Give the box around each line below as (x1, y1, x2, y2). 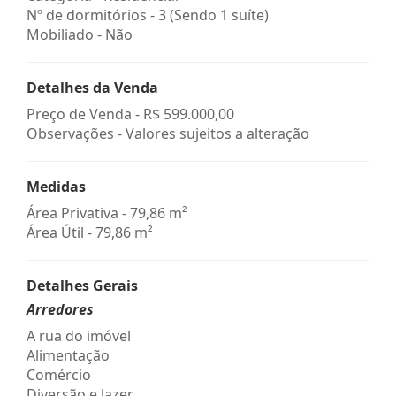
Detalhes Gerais (27, 275, 138, 295)
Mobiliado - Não (27, 24, 133, 44)
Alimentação (27, 345, 110, 365)
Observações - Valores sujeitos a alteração (27, 123, 309, 143)
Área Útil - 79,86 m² (27, 222, 153, 242)
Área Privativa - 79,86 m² (27, 202, 187, 223)
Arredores (27, 299, 94, 319)
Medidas (27, 176, 86, 196)
